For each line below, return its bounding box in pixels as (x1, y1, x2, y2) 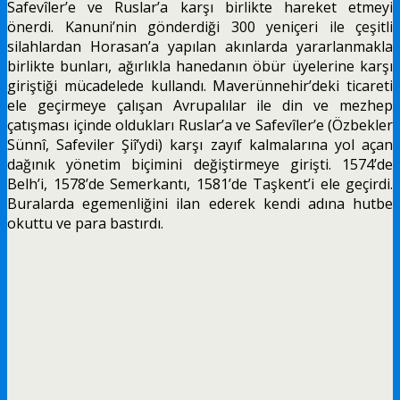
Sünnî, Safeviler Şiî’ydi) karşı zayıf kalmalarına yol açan (7, 134, 393, 154)
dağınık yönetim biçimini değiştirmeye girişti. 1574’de (7, 154, 393, 174)
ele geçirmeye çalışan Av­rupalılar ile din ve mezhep (7, 95, 393, 115)
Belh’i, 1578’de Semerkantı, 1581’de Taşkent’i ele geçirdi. (7, 173, 393, 194)
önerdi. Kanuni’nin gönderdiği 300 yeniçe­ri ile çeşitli (7, 16, 393, 37)
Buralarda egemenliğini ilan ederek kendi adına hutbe (7, 193, 393, 213)
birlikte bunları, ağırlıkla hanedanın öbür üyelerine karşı (7, 55, 393, 76)
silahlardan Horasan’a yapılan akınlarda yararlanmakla (7, 36, 393, 56)
